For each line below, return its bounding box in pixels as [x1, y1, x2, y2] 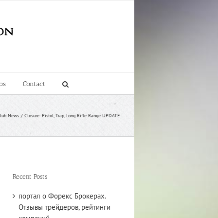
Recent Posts [13, 173, 47, 181]
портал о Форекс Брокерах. [18, 191, 106, 200]
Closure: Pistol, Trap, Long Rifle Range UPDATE [24, 112, 120, 119]
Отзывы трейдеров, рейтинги [18, 202, 110, 212]
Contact [22, 80, 45, 88]
